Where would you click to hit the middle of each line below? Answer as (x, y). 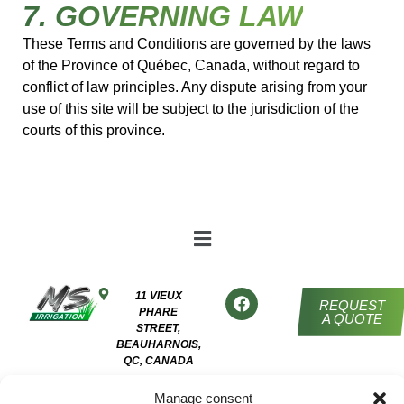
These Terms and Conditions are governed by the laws (197, 44)
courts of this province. (94, 131)
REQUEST (352, 305)
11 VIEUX (158, 295)
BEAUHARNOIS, (158, 344)
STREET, (159, 328)
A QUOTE (352, 318)
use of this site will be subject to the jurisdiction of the (191, 109)
